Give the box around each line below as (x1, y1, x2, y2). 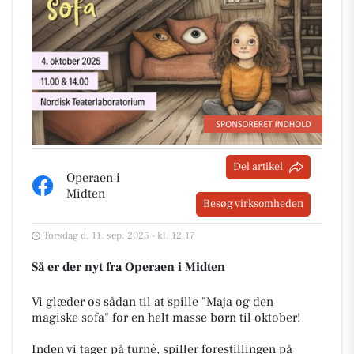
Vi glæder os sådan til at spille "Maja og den (32, 294, 273, 311)
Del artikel (233, 160, 283, 175)
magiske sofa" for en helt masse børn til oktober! (32, 310, 301, 326)
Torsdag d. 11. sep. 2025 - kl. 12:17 (43, 229, 195, 243)
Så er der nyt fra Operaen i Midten (32, 259, 225, 276)
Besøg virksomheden (203, 197, 303, 212)
